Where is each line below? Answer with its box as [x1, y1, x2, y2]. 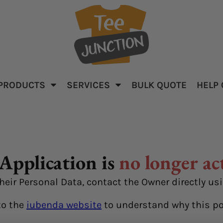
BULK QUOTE [131, 79, 187, 91]
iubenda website [26, 199, 102, 211]
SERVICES [67, 79, 112, 91]
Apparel [57, 97, 87, 108]
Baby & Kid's [47, 88, 97, 99]
